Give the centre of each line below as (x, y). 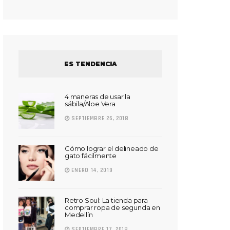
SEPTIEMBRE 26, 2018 (99, 118)
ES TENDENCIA (90, 64)
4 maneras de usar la (98, 96)
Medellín (79, 214)
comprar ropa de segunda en (112, 207)
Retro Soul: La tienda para (106, 200)
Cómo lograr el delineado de (112, 148)
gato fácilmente (91, 155)
